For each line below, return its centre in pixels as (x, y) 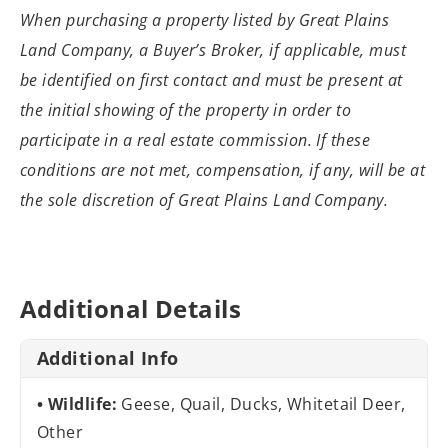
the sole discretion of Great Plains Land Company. (204, 200)
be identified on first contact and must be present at (211, 80)
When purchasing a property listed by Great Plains (205, 20)
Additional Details (131, 308)
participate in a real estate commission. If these (195, 140)
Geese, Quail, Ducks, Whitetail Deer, (263, 403)
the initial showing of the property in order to (186, 110)
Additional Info (108, 357)
